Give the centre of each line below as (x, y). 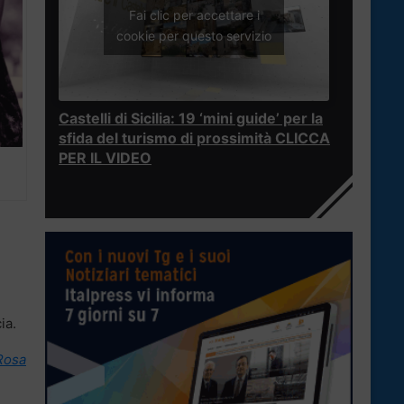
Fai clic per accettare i (194, 14)
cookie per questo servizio (194, 35)
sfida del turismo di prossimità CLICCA (194, 138)
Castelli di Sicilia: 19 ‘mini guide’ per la (191, 119)
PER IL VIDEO (105, 158)
